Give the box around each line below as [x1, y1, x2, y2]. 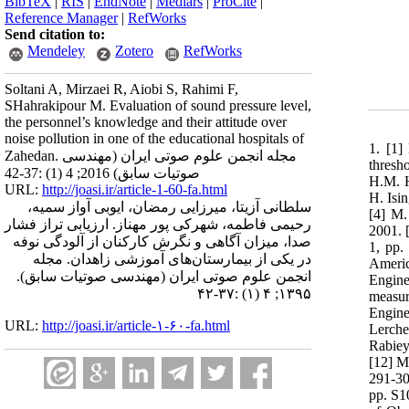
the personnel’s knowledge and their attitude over [5, 114, 287, 130]
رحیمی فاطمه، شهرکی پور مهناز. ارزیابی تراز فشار [5, 216, 311, 232]
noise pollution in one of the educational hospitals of [5, 131, 304, 146]
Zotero [115, 43, 153, 58]
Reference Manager [5, 10, 118, 26]
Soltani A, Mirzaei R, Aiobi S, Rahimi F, [5, 81, 238, 97]
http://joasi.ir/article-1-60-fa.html [42, 182, 227, 197]
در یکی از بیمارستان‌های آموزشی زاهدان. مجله [33, 251, 311, 267]
